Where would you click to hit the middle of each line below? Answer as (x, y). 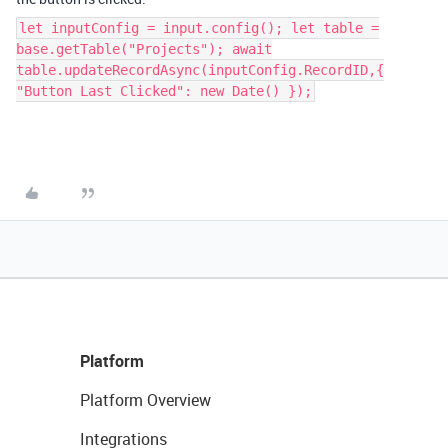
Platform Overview (145, 400)
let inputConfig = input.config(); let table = (199, 28)
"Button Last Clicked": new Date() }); (164, 91)
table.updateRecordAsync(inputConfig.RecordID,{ (200, 70)
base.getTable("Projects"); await (144, 49)
